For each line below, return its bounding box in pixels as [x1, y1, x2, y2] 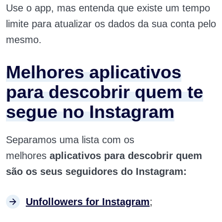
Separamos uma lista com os [6, 134, 134, 145]
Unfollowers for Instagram [26, 196, 150, 207]
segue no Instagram [6, 102, 174, 122]
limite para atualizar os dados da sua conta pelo [6, 18, 216, 29]
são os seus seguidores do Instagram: [6, 166, 187, 177]
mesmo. [6, 34, 42, 45]
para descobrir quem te [6, 82, 203, 102]
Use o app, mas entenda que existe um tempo [6, 2, 210, 13]
